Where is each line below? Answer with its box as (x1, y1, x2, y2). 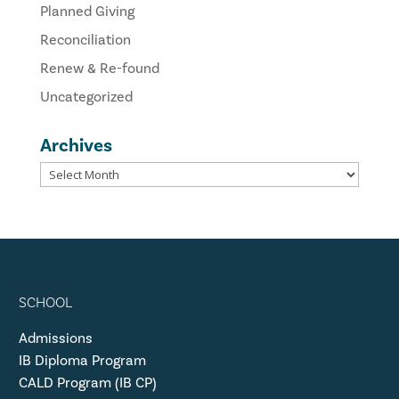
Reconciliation (39, 30, 131, 48)
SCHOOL (18, 293, 72, 311)
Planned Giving (39, 2, 134, 20)
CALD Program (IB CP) (18, 373, 157, 391)
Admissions (18, 329, 93, 346)
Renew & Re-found (39, 59, 159, 77)
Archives (39, 133, 112, 157)
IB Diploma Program (18, 351, 146, 369)
